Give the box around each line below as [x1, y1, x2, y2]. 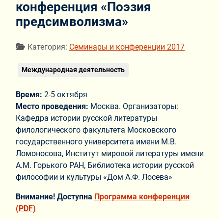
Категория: [26, 42, 69, 52]
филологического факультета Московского [16, 125, 176, 135]
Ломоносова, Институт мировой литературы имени [16, 149, 204, 159]
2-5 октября [44, 90, 87, 100]
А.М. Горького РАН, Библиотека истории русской [16, 161, 194, 170]
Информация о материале [15, 42, 113, 52]
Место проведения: [16, 102, 90, 111]
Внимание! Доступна [16, 192, 94, 202]
